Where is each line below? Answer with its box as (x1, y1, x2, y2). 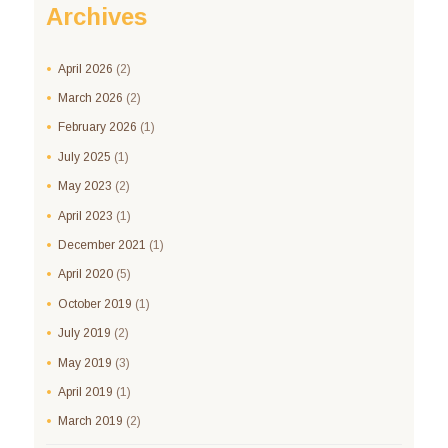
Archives (45, 2, 147, 30)
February (57, 120, 109, 135)
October (57, 296, 104, 311)
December (57, 237, 118, 252)
